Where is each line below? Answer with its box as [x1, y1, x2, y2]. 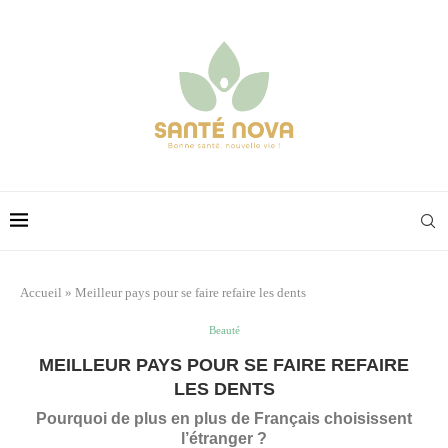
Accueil [20, 284, 62, 300]
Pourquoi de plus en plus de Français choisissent [36, 409, 412, 427]
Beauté [208, 323, 240, 336]
